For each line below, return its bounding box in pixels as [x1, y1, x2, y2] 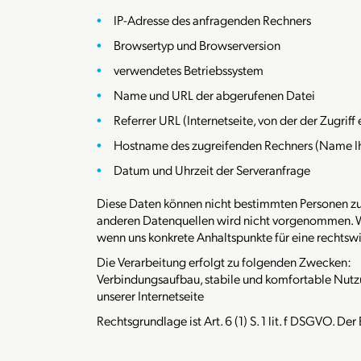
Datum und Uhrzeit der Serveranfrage [114, 161, 310, 178]
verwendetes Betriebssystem [114, 61, 263, 78]
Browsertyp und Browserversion [114, 36, 280, 53]
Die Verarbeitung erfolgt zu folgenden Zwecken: [97, 253, 351, 270]
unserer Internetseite [97, 287, 204, 304]
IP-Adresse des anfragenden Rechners [114, 11, 311, 28]
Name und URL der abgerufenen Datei [114, 86, 315, 103]
